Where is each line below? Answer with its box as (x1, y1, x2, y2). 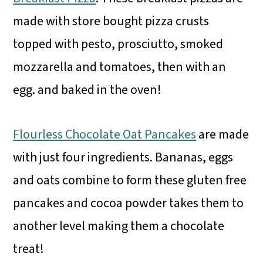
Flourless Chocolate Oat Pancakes (13, 125, 197, 144)
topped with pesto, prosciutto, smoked (13, 35, 224, 54)
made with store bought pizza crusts (13, 12, 210, 31)
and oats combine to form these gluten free (13, 171, 247, 190)
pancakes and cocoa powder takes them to (13, 194, 244, 213)
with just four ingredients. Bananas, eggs (13, 148, 234, 167)
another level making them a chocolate (13, 217, 225, 236)
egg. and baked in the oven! (13, 80, 164, 100)
